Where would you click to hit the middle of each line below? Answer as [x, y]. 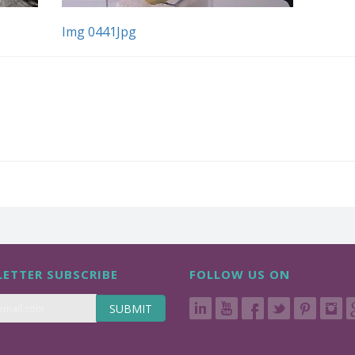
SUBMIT [130, 309]
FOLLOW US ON [240, 274]
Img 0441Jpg [99, 32]
